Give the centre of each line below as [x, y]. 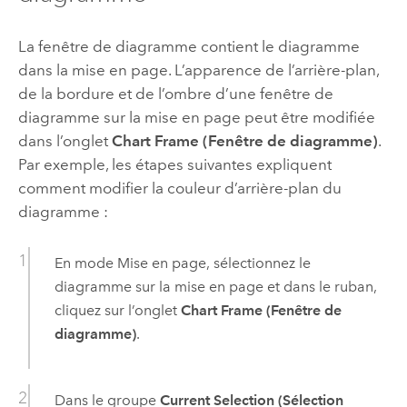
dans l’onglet [65, 140]
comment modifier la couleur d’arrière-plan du [179, 188]
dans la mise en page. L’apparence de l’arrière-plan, [198, 69]
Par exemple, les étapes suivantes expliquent [174, 164]
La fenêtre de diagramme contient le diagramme [189, 46]
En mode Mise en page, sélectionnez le [182, 263]
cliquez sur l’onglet [117, 310]
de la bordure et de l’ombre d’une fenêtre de [175, 93]
